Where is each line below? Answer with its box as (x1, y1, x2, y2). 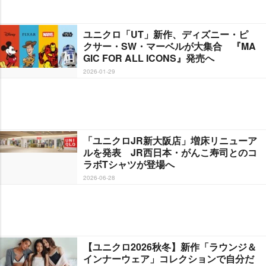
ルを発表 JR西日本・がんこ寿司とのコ (83, 145, 257, 159)
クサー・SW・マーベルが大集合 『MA (83, 39, 256, 53)
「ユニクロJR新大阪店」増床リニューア (83, 133, 257, 147)
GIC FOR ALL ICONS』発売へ (83, 50, 214, 65)
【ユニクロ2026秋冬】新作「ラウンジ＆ (83, 239, 256, 254)
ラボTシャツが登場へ (83, 157, 175, 171)
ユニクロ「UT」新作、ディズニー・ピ (83, 27, 248, 41)
